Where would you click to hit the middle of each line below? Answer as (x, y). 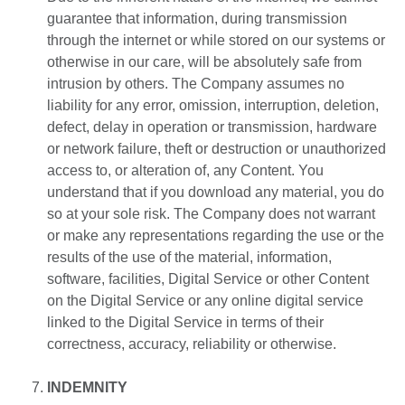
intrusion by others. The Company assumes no (196, 84)
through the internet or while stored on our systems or (216, 41)
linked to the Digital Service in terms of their (185, 323)
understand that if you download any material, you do (216, 193)
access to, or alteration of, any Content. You (185, 171)
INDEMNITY (87, 388)
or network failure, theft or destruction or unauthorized (217, 149)
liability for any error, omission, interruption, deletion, (213, 106)
